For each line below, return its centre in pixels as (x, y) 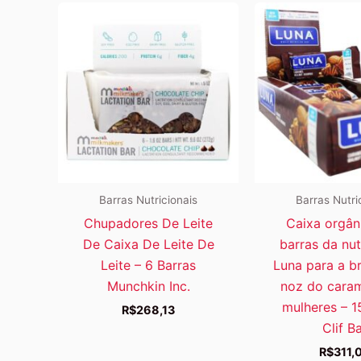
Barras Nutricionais (148, 199)
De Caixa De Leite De (148, 244)
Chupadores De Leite (148, 223)
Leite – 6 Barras (148, 265)
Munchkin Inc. (148, 286)
